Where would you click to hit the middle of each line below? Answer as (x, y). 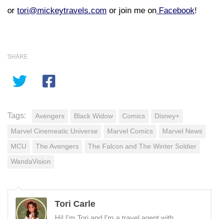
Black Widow (93, 116)
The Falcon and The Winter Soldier (142, 146)
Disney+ (167, 116)
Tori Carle (75, 204)
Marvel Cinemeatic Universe (54, 131)
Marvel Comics (130, 131)
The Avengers (57, 146)
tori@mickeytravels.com (62, 10)
